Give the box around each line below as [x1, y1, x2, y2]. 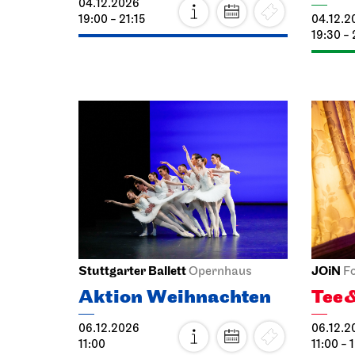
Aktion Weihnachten [78, 257, 272, 281]
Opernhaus [189, 237, 252, 250]
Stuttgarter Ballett [78, 235, 186, 250]
